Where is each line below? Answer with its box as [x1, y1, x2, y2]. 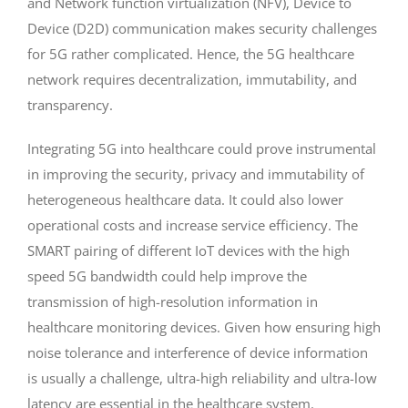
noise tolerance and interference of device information [26, 342, 368, 362]
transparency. [26, 95, 113, 114]
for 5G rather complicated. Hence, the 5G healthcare [26, 44, 354, 63]
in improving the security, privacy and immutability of [26, 164, 364, 183]
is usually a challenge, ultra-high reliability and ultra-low [26, 368, 377, 387]
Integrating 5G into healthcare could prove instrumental [26, 138, 376, 158]
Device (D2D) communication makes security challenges [26, 18, 377, 37]
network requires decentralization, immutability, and [26, 69, 357, 88]
